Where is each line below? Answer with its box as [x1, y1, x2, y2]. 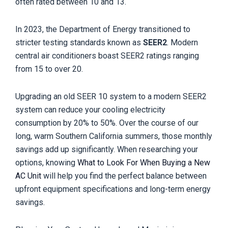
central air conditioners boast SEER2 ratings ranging [15, 50, 199, 61]
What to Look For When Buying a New [77, 157, 210, 167]
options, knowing [15, 157, 77, 167]
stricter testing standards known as [15, 37, 143, 47]
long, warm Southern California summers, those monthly [15, 131, 212, 141]
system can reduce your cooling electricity [15, 104, 165, 115]
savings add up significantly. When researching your [15, 144, 198, 154]
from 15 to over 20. [15, 64, 83, 74]
